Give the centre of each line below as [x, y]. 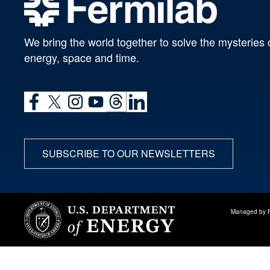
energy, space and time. [82, 57]
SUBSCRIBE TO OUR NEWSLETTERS [129, 153]
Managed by [249, 211]
